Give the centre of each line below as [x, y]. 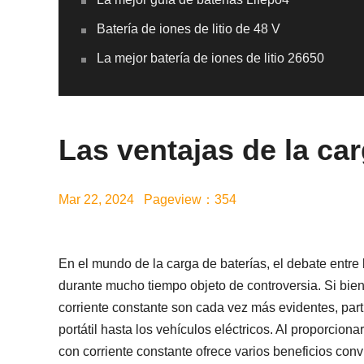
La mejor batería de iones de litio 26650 [210, 58]
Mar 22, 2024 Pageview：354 [147, 199]
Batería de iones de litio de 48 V [188, 29]
